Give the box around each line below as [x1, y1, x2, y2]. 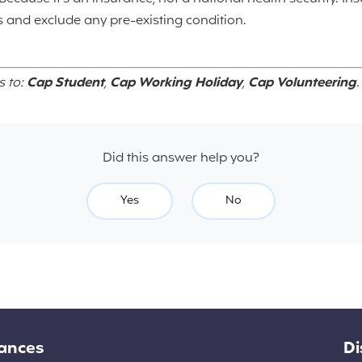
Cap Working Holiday [110, 73, 242, 93]
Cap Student [27, 73, 104, 93]
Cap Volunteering [248, 73, 356, 93]
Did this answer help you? [103, 148, 259, 168]
